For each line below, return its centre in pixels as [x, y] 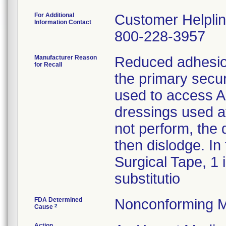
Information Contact [63, 22]
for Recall [48, 65]
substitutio [147, 179]
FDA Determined [58, 200]
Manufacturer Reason [66, 58]
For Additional [54, 15]
